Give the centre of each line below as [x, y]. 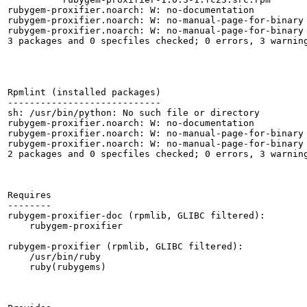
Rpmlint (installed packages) [84, 92]
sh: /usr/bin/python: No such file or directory [134, 113]
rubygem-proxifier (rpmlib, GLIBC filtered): [125, 246]
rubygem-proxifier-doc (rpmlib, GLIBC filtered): [136, 216]
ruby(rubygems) [57, 267]
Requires [29, 195]
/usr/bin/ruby [54, 257]
